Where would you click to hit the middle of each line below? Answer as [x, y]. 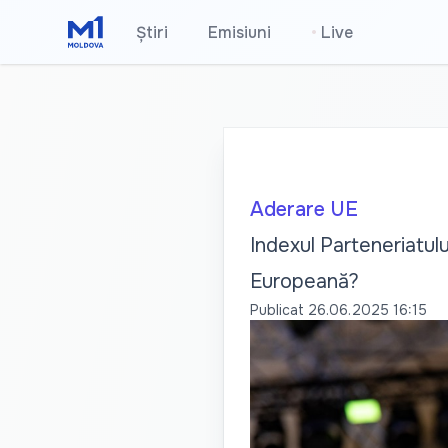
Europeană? [304, 281]
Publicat [276, 310]
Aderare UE [303, 209]
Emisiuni [240, 32]
